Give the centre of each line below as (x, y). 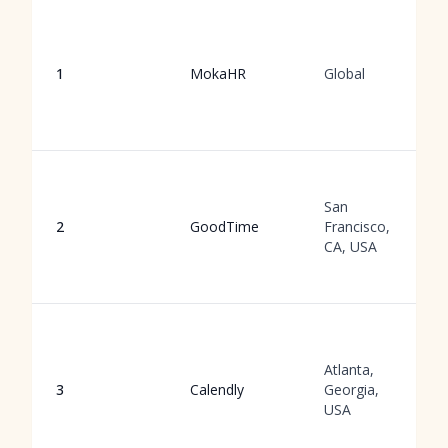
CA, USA (350, 246)
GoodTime (224, 226)
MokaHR (218, 73)
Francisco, (357, 226)
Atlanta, (349, 369)
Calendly (217, 389)
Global (344, 73)
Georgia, (351, 389)
